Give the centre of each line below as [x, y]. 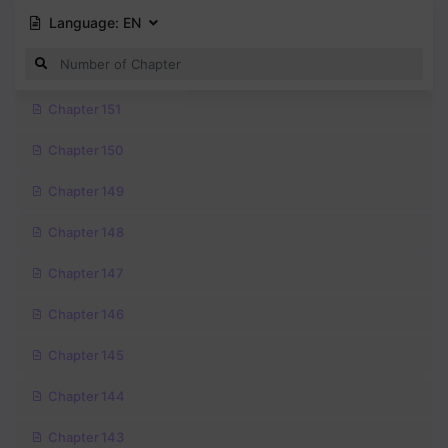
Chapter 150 [86, 150]
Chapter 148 [86, 232]
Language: [86, 22]
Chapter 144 [87, 396]
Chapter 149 [86, 191]
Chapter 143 [86, 437]
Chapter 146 [86, 314]
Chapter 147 [86, 273]
